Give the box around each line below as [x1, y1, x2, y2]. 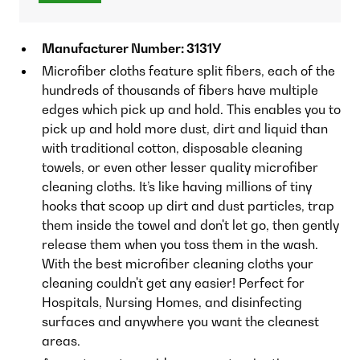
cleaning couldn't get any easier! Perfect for [42, 274, 305, 291]
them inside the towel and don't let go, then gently [42, 216, 339, 233]
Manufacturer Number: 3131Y [42, 39, 221, 56]
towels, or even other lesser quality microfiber [42, 158, 318, 175]
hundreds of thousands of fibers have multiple [42, 81, 318, 98]
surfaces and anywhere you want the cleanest [42, 313, 319, 329]
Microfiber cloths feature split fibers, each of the [42, 62, 335, 79]
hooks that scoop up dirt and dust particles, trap [42, 197, 334, 214]
